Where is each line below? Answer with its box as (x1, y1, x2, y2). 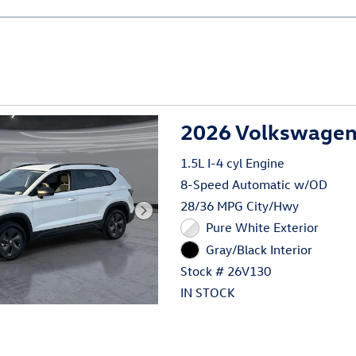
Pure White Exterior (205, 219, 319, 236)
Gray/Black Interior (205, 241, 312, 257)
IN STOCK (180, 284, 236, 301)
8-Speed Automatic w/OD (180, 176, 328, 193)
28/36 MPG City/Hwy (180, 198, 300, 215)
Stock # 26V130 (180, 263, 272, 280)
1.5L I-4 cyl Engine (180, 155, 285, 172)
